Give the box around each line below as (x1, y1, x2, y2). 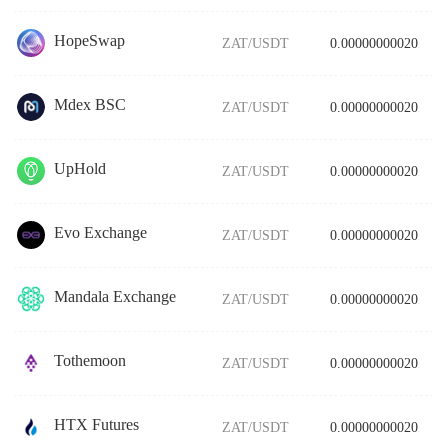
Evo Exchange (54, 224, 148, 242)
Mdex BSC (54, 96, 127, 114)
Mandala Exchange (54, 288, 177, 306)
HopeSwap (54, 32, 126, 50)
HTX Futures (54, 416, 140, 434)
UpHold (54, 160, 107, 178)
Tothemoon (54, 352, 127, 370)
